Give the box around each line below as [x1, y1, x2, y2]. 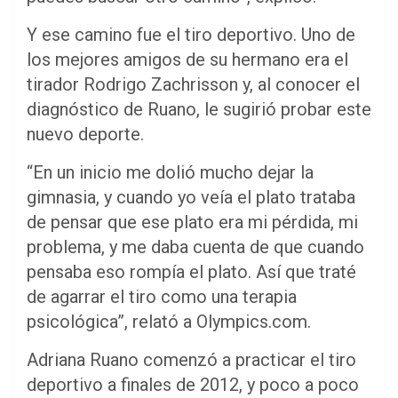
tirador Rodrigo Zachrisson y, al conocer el [27, 74, 360, 96]
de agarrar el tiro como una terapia [27, 286, 297, 308]
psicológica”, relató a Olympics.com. [27, 311, 311, 333]
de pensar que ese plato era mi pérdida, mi [27, 211, 358, 234]
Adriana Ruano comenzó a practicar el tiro [27, 349, 356, 371]
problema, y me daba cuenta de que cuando [27, 236, 364, 259]
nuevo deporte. [27, 123, 144, 146]
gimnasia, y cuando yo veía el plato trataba [27, 187, 355, 209]
